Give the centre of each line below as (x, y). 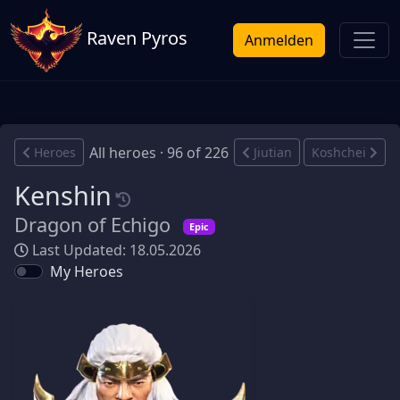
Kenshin (63, 195)
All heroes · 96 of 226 (159, 152)
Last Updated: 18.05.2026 (115, 250)
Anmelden (279, 40)
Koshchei (339, 152)
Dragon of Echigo (95, 225)
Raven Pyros (135, 38)
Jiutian (273, 152)
